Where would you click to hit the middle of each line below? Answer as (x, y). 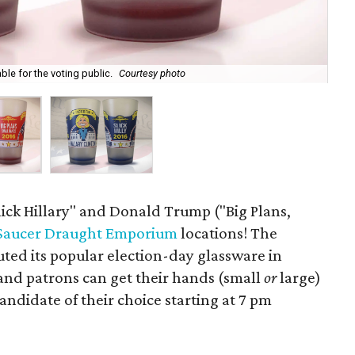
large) (299, 277)
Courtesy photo (152, 74)
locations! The (228, 233)
